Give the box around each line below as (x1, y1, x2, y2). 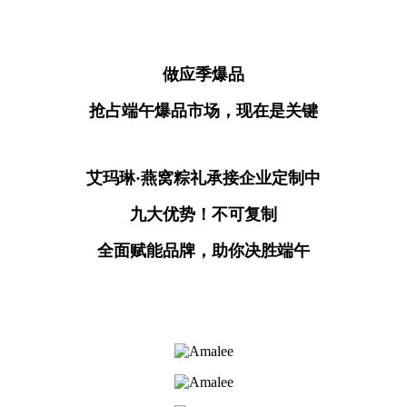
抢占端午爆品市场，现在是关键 (89, 102, 318, 121)
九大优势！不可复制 (130, 205, 277, 224)
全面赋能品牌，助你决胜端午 (97, 242, 310, 261)
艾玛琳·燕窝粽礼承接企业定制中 (86, 169, 321, 188)
